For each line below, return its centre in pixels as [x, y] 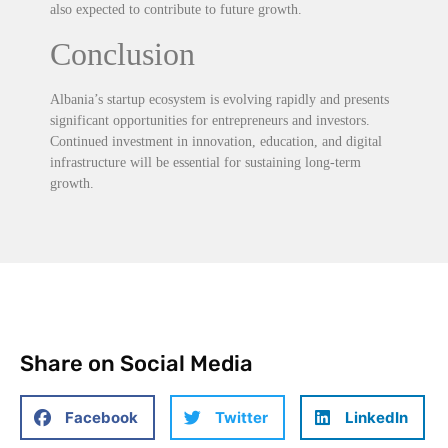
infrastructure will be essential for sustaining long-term [205, 162]
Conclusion [122, 53]
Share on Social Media [136, 364]
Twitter [241, 417]
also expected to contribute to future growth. [176, 10]
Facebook [101, 417]
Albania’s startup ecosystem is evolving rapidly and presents [219, 99]
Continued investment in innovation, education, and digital [216, 141]
